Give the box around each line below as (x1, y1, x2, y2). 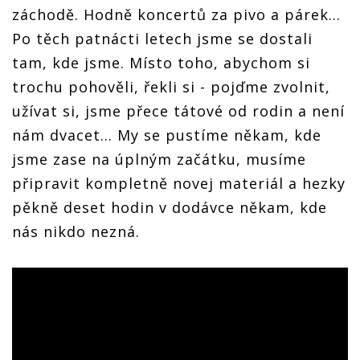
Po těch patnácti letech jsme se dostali (12, 28, 313, 48)
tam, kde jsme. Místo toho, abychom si (12, 52, 310, 72)
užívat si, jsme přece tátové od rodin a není (12, 100, 345, 121)
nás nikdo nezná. (12, 221, 140, 241)
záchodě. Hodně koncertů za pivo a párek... (12, 4, 341, 24)
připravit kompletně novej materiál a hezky (12, 173, 346, 193)
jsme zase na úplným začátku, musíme (12, 149, 306, 169)
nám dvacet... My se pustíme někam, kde (12, 125, 321, 145)
